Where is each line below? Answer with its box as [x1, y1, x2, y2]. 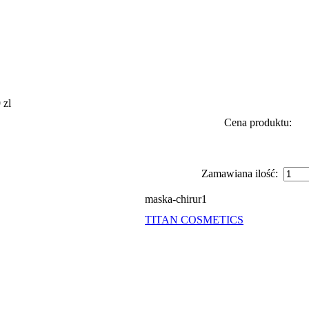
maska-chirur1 [145, 193, 207, 205]
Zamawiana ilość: [201, 168, 283, 179]
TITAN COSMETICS [145, 214, 243, 226]
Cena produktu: [223, 117, 292, 128]
